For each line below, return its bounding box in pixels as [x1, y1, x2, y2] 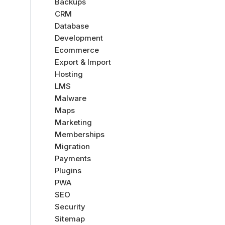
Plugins [55, 166, 81, 175]
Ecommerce [55, 45, 99, 55]
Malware [55, 93, 86, 103]
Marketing [55, 118, 92, 127]
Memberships [55, 130, 104, 139]
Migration [55, 142, 90, 151]
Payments [55, 154, 91, 163]
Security [55, 202, 85, 211]
